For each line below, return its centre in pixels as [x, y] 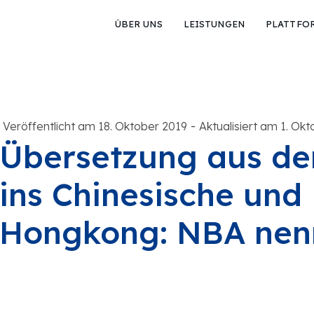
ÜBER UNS [138, 24]
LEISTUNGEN [214, 24]
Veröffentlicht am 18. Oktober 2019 [95, 126]
